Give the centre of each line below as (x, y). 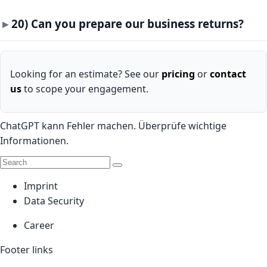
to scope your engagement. (85, 89)
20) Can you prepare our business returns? (127, 23)
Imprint (41, 186)
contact (228, 74)
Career (39, 226)
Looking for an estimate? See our (86, 74)
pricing (178, 74)
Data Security (54, 201)
